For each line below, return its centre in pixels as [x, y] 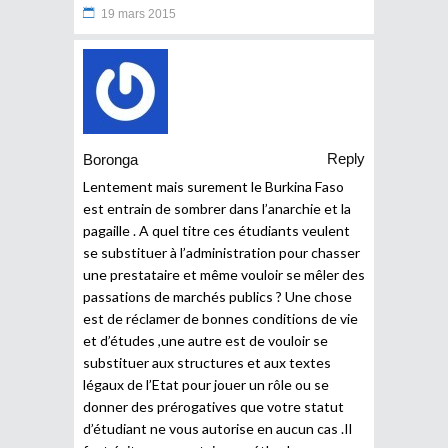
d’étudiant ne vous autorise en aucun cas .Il [217, 428]
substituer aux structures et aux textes [207, 362]
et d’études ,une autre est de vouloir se [205, 340]
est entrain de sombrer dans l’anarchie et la [217, 208]
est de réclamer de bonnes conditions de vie [220, 318]
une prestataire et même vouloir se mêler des [224, 274]
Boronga [110, 160]
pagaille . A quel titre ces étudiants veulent [216, 230]
